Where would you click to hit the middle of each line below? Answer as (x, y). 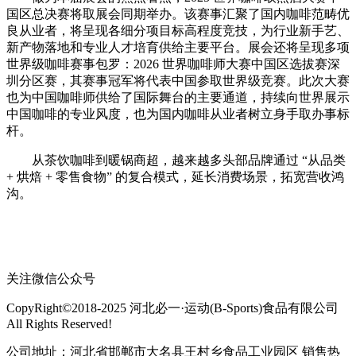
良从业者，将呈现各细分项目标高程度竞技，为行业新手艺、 (178, 30)
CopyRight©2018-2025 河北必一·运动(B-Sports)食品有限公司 (172, 308)
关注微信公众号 (51, 278)
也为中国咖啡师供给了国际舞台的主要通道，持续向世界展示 (178, 97)
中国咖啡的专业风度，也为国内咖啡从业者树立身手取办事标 (178, 114)
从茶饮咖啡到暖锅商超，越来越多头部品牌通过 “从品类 (176, 160)
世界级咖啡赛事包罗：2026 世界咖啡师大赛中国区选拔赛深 (173, 64)
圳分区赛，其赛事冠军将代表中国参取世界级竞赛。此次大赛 (178, 80)
